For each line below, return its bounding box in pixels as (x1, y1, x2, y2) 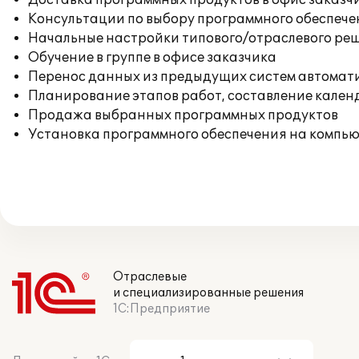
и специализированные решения (113, 286, 304, 300)
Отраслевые (113, 270, 187, 284)
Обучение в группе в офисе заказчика (28, 50, 276, 66)
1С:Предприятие (113, 302, 210, 316)
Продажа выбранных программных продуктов (28, 107, 338, 123)
